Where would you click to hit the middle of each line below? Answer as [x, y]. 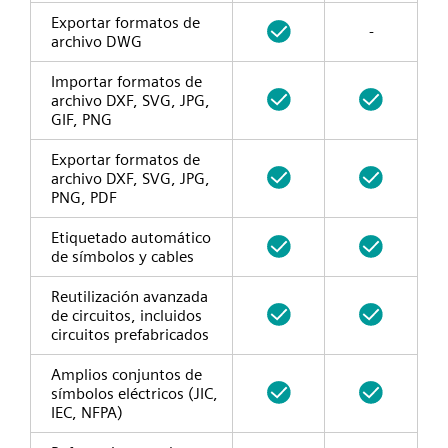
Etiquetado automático [131, 238]
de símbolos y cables [122, 257]
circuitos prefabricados [130, 335]
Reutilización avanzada [129, 297]
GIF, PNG [81, 120]
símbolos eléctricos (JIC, [134, 394]
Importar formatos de [126, 82]
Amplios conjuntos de [126, 375]
